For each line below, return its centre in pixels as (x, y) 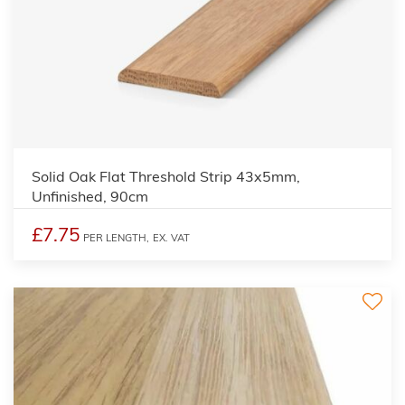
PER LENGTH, (116, 237)
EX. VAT (171, 237)
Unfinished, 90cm (90, 196)
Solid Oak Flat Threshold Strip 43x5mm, (166, 176)
